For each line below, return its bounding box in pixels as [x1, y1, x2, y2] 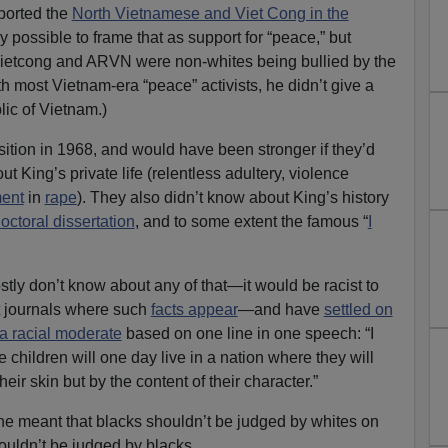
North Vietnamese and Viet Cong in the [71, 4, 349, 22]
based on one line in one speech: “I [121, 324, 374, 342]
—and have [237, 300, 324, 318]
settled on [323, 300, 393, 318]
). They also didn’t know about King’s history [76, 188, 389, 206]
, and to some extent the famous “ [134, 212, 368, 230]
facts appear [150, 300, 238, 318]
